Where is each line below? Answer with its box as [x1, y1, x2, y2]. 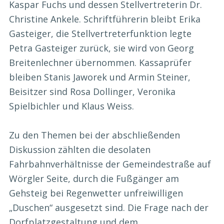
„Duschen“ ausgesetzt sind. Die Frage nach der [9, 201, 208, 214]
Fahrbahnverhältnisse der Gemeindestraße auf [9, 158, 211, 170]
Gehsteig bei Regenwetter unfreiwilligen [9, 187, 183, 199]
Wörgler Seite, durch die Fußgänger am [9, 172, 179, 185]
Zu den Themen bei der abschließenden [9, 129, 180, 141]
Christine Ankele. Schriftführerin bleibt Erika [9, 13, 200, 25]
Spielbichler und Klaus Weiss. [9, 100, 134, 112]
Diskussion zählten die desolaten [9, 143, 150, 156]
